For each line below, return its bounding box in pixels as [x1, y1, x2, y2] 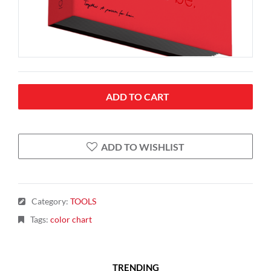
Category [31, 196, 66, 206]
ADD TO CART [105, 91, 169, 102]
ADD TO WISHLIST [101, 141, 184, 152]
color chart [50, 214, 92, 224]
